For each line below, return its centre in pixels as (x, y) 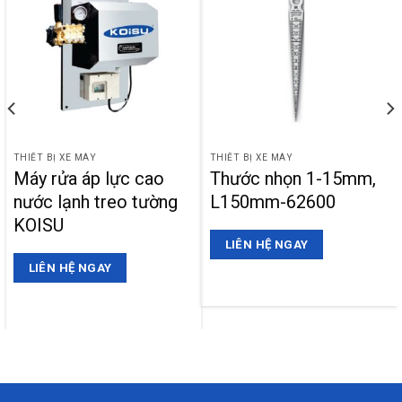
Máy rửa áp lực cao (88, 178)
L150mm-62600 (272, 201)
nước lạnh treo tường (95, 201)
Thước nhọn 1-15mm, (293, 178)
